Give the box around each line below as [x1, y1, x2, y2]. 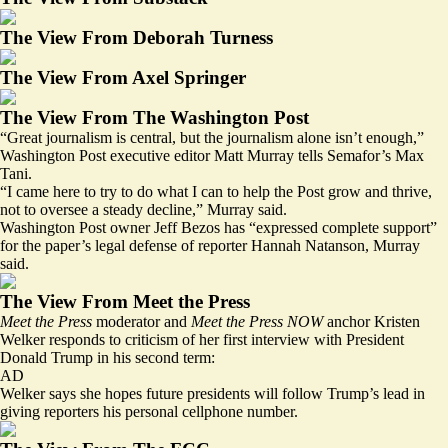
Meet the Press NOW [191, 312, 323, 330]
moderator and [92, 312, 191, 330]
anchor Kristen [323, 312, 420, 330]
